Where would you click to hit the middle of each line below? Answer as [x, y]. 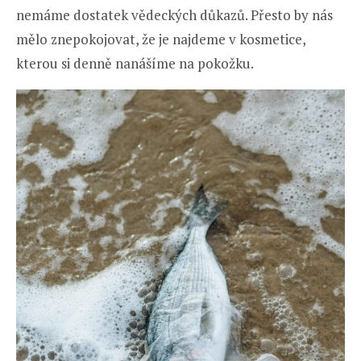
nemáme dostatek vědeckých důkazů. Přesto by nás [174, 15]
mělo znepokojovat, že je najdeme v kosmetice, [161, 39]
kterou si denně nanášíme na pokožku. [135, 63]
